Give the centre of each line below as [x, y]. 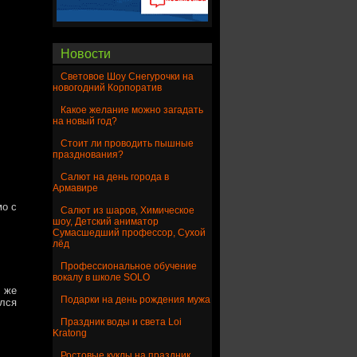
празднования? [88, 155]
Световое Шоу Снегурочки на [127, 77]
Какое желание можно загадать [132, 110]
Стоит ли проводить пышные [127, 144]
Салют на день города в [115, 177]
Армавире [75, 188]
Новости [86, 54]
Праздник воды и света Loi [121, 322]
